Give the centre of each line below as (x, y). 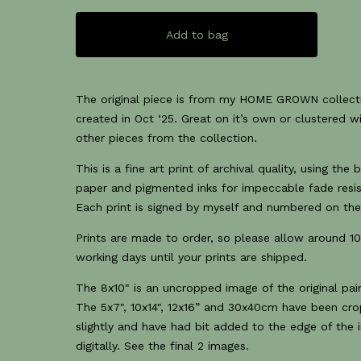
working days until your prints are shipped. (192, 257)
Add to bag (197, 35)
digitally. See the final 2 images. (163, 346)
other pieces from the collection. (167, 138)
